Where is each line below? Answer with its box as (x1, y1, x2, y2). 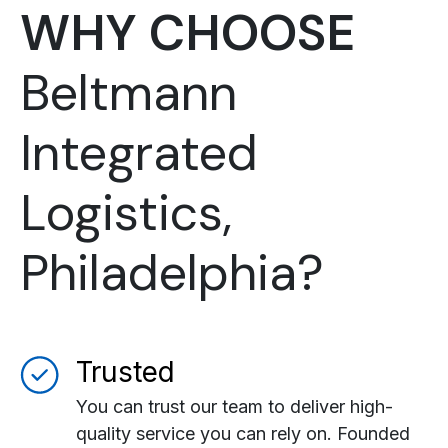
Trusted (76, 355, 175, 390)
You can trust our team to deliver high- (76, 396, 393, 418)
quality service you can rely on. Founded (76, 423, 410, 445)
